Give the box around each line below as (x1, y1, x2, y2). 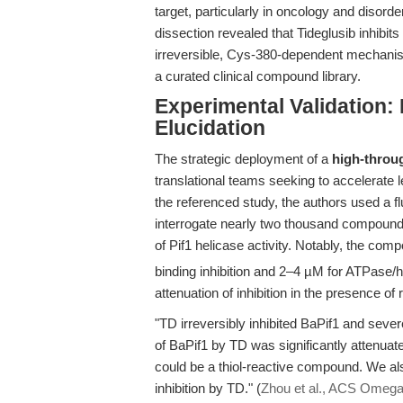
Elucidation (155, 117, 265, 139)
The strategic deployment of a (155, 151, 332, 166)
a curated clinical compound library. (155, 68, 361, 84)
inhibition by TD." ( (155, 381, 261, 396)
